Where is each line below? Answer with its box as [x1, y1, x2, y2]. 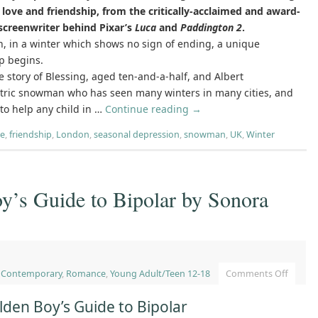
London [56, 128, 89, 141]
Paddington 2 [180, 21, 242, 35]
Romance [66, 268, 106, 280]
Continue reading [105, 102, 192, 116]
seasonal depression [94, 128, 180, 141]
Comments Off [226, 268, 288, 280]
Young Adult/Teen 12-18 [110, 268, 210, 280]
